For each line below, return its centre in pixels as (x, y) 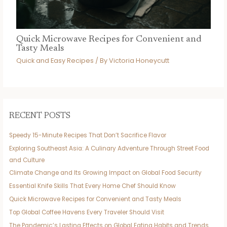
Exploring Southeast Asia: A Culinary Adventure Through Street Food (109, 148)
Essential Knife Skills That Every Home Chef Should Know (93, 186)
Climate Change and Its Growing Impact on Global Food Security (106, 173)
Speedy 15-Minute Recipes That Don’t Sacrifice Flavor (88, 135)
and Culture (27, 160)
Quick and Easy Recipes (55, 61)
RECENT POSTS (40, 116)
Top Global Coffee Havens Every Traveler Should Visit (87, 213)
